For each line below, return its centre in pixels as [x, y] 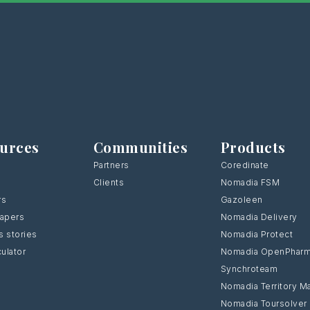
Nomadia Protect [257, 235]
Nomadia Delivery [259, 217]
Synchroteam [249, 269]
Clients [109, 183]
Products [253, 147]
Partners [111, 165]
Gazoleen [241, 200]
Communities [140, 147]
